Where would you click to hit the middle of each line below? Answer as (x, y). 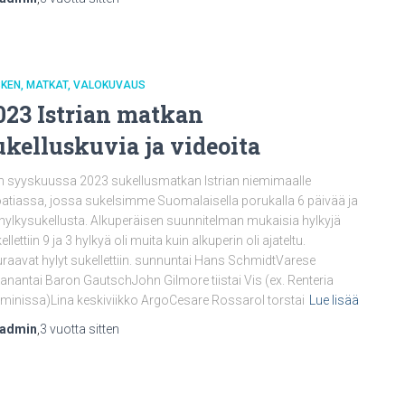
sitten (103, 329)
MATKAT (47, 85)
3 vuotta (63, 329)
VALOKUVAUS (109, 85)
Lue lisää (334, 300)
